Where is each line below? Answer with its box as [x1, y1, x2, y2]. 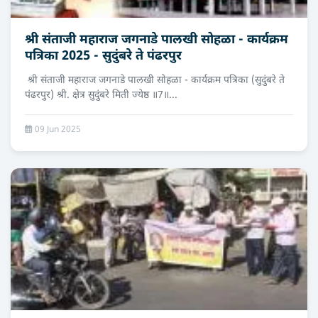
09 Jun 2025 [33, 124, 81, 136]
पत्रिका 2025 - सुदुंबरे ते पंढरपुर [25, 48, 182, 65]
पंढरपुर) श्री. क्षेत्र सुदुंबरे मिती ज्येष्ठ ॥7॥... [25, 89, 177, 102]
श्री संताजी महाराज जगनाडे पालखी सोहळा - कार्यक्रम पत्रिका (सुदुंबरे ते [25, 74, 285, 87]
